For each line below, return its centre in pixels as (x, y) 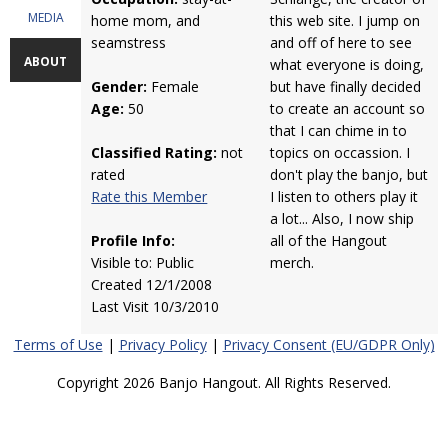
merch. (291, 262)
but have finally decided (345, 86)
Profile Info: (133, 240)
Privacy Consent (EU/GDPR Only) (328, 344)
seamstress (129, 42)
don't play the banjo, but (348, 174)
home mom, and (146, 20)
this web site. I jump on (344, 20)
